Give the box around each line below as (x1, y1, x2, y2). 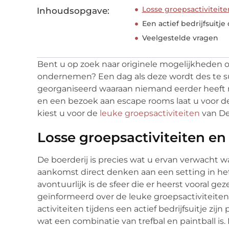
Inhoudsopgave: (37, 6, 109, 16)
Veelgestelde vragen (142, 33, 218, 43)
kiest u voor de (37, 108, 100, 119)
